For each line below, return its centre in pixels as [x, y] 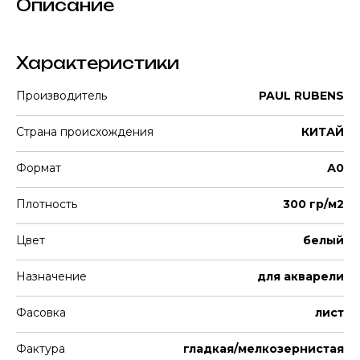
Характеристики [98, 63]
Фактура [41, 349]
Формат [39, 168]
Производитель [61, 96]
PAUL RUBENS [301, 96]
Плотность [47, 204]
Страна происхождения [85, 132]
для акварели [301, 276]
